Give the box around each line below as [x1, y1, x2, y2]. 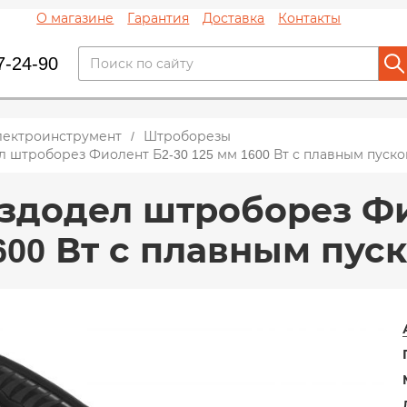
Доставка [203, 11, 265, 25]
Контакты [278, 11, 342, 25]
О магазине [36, 11, 114, 25]
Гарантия [127, 11, 190, 25]
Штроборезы [144, 129, 231, 144]
